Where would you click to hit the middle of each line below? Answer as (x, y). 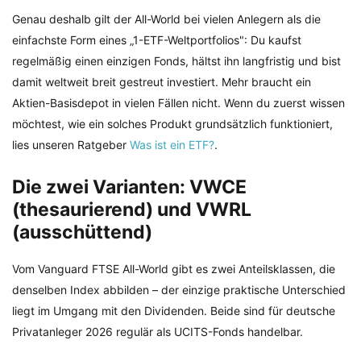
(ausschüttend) (82, 232)
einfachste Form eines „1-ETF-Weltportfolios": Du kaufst (157, 40)
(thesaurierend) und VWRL (132, 210)
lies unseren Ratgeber (71, 145)
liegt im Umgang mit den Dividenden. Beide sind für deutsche (174, 311)
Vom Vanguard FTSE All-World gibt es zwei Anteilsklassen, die (174, 269)
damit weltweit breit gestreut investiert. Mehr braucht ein (162, 82)
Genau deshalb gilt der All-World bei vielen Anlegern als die (166, 19)
